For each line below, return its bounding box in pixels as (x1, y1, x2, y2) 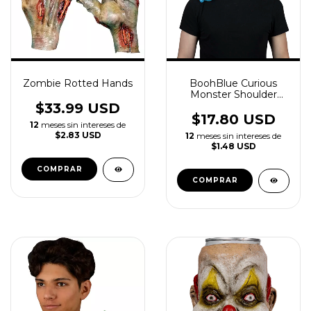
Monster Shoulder (190, 88, 277, 101)
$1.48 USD (210, 141, 256, 151)
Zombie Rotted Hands (23, 77, 133, 90)
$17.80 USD (191, 111, 276, 128)
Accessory (208, 110, 258, 123)
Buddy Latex (202, 99, 264, 112)
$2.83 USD (54, 130, 101, 140)
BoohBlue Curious (190, 77, 277, 90)
